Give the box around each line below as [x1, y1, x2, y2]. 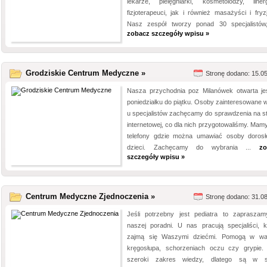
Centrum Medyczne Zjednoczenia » [26, 192, 155, 201]
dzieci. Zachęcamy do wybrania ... [127, 144, 259, 151]
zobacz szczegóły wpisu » [127, 30, 209, 37]
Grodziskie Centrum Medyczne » [26, 69, 145, 77]
